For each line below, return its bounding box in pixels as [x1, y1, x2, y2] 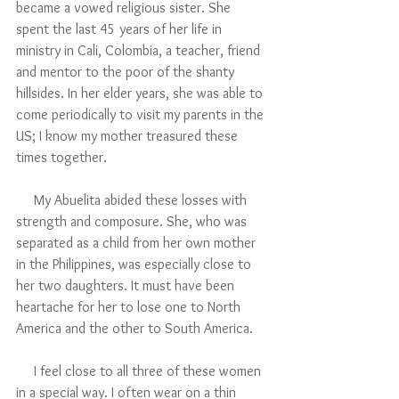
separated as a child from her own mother [16, 234, 259, 252]
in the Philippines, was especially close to [16, 256, 255, 273]
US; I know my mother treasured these [16, 127, 241, 145]
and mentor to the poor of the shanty [16, 63, 238, 81]
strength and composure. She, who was [16, 213, 250, 231]
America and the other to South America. [16, 320, 253, 338]
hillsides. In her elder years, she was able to [16, 85, 266, 102]
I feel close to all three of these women [16, 362, 34, 380]
